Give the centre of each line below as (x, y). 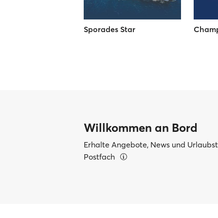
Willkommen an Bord (141, 127)
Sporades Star (109, 29)
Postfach (100, 156)
